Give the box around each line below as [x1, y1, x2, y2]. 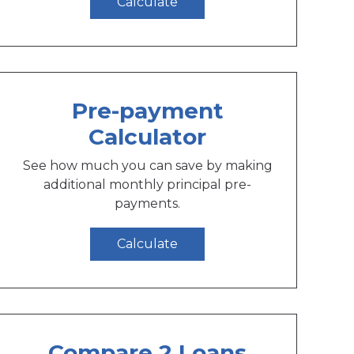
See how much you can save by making [22, 157, 273, 173]
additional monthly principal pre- [43, 176, 252, 192]
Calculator [88, 122, 207, 150]
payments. [115, 195, 181, 211]
